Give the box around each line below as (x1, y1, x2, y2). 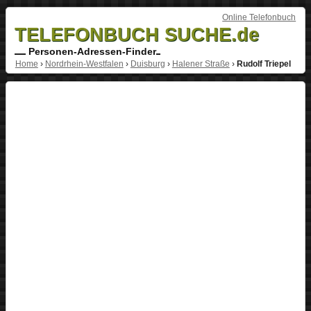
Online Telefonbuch (222, 12, 296, 22)
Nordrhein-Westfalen (44, 58, 124, 69)
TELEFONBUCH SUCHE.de (14, 23, 259, 45)
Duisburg (130, 58, 165, 69)
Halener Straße (171, 58, 230, 69)
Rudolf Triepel (236, 58, 291, 69)
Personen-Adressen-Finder (25, 45, 156, 57)
